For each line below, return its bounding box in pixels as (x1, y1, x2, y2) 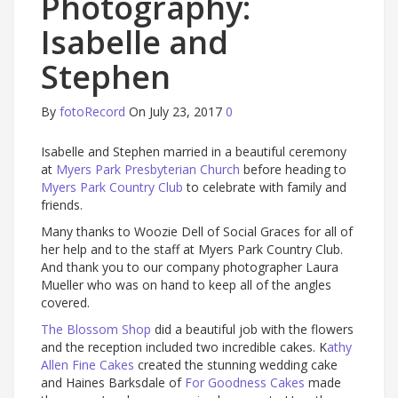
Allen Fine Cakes (41, 355, 134, 373)
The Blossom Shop (41, 320, 151, 338)
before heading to (240, 160, 346, 178)
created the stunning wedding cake (134, 355, 338, 373)
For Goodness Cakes (185, 373, 305, 391)
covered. (41, 293, 90, 311)
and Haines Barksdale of (41, 373, 185, 391)
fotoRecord (60, 102, 125, 120)
